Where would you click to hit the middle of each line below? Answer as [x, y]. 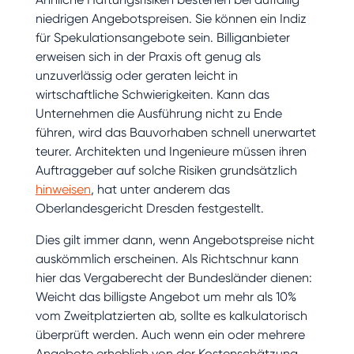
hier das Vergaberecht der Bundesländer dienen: [173, 277]
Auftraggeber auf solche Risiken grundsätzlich [166, 170]
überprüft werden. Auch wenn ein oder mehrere [170, 334]
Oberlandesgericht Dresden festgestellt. [149, 208]
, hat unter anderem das [160, 189]
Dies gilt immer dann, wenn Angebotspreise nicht [175, 239]
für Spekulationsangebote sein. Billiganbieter [162, 37]
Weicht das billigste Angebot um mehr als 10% [166, 296]
